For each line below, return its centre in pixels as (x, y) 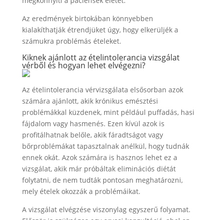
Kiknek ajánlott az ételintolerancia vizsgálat (101, 58)
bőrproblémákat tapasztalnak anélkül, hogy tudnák (105, 146)
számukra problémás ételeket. (71, 41)
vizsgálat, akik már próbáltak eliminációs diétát (99, 169)
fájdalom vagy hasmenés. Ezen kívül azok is (93, 124)
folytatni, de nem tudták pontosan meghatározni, (102, 180)
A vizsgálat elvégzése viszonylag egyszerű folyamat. (106, 210)
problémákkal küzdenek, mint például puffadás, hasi (108, 112)
